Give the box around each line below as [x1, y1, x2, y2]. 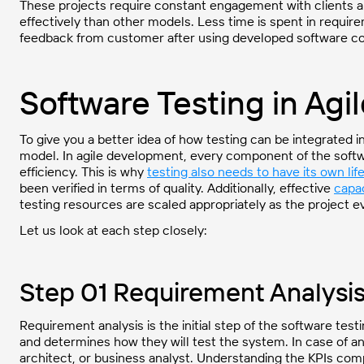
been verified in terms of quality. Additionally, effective [19, 180, 334, 196]
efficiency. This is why [19, 163, 147, 180]
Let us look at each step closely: [19, 222, 207, 238]
